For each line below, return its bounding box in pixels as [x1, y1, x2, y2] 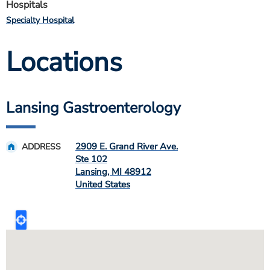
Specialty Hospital [6, 14, 74, 26]
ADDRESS [22, 141, 61, 152]
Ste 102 [75, 153, 107, 165]
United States [75, 178, 130, 190]
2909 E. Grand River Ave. [75, 140, 178, 152]
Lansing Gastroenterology [6, 98, 181, 118]
